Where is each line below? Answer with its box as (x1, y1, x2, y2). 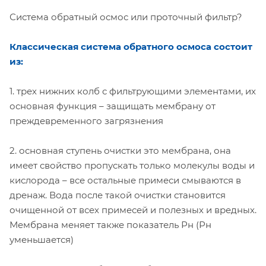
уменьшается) (9, 234, 74, 245)
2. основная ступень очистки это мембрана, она (9, 145, 231, 156)
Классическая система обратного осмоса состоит (9, 41, 252, 52)
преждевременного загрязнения (9, 115, 163, 126)
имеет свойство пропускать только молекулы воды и (9, 160, 255, 171)
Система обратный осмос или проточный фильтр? (9, 11, 242, 23)
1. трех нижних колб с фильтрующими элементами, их (9, 85, 256, 97)
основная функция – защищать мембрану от (9, 100, 216, 112)
